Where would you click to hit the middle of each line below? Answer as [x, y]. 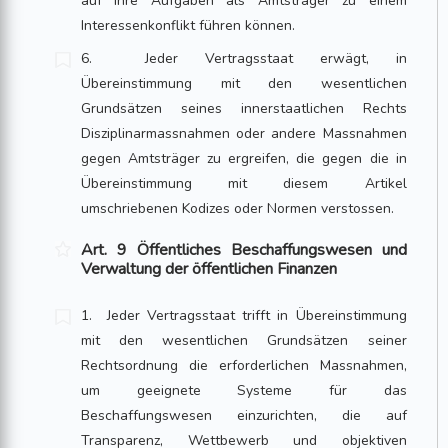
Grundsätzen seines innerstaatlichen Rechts [244, 108]
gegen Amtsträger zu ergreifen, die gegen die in [244, 158]
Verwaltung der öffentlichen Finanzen [209, 269]
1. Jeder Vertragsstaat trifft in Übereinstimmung [244, 315]
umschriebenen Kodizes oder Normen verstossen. [238, 208]
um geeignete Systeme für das [244, 390]
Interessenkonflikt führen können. [188, 25]
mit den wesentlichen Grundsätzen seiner [244, 340]
